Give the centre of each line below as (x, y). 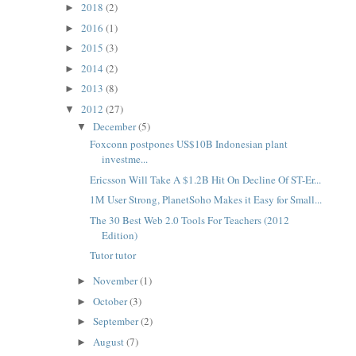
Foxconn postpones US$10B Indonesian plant (189, 144)
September (117, 321)
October (112, 301)
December (116, 127)
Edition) (120, 235)
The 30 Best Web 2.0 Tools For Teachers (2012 (190, 220)
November (117, 281)
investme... (125, 159)
